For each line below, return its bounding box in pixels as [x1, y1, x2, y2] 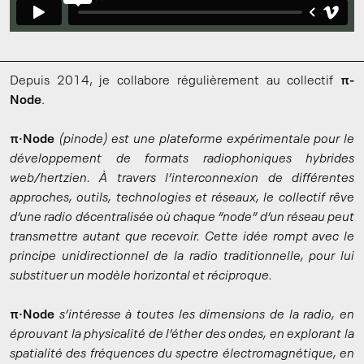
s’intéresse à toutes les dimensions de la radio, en [58, 308, 355, 322]
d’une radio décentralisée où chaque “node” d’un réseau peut [10, 210, 354, 224]
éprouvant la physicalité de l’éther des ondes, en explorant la [10, 327, 354, 341]
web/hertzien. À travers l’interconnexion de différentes [10, 171, 354, 185]
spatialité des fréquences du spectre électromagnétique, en [10, 347, 354, 361]
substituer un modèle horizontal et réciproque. [10, 269, 272, 283]
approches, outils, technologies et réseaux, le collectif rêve [10, 191, 354, 205]
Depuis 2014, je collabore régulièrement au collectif [10, 74, 340, 88]
